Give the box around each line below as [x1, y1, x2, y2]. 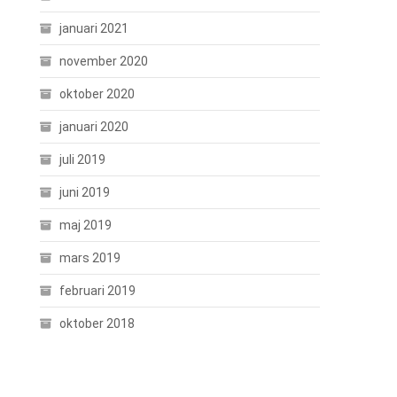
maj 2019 [59, 218, 113, 232]
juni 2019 [59, 185, 111, 199]
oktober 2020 [59, 87, 136, 101]
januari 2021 [59, 21, 129, 35]
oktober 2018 [59, 316, 136, 331]
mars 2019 [59, 251, 121, 265]
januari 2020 [59, 120, 129, 134]
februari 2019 [59, 284, 136, 298]
